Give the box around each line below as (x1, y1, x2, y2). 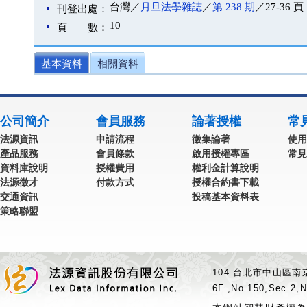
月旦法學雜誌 (140, 1, 202, 12)
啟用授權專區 (192, 148, 249, 159)
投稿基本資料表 (192, 191, 259, 202)
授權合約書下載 (192, 177, 259, 188)
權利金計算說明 (192, 162, 259, 173)
